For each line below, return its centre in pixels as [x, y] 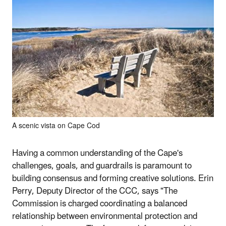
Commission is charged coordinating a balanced [100, 204]
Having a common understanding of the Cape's [97, 153]
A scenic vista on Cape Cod [56, 126]
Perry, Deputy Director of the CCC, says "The [95, 191]
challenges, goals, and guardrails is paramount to [102, 166]
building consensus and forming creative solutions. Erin [113, 178]
